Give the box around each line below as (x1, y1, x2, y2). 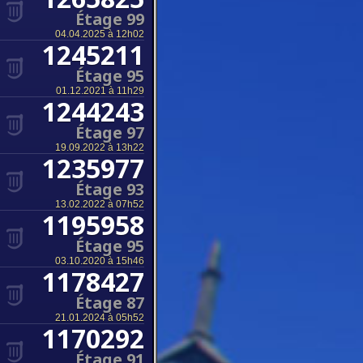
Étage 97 (75, 122, 144, 143)
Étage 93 (75, 178, 144, 200)
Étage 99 (75, 8, 144, 30)
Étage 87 (75, 292, 144, 314)
